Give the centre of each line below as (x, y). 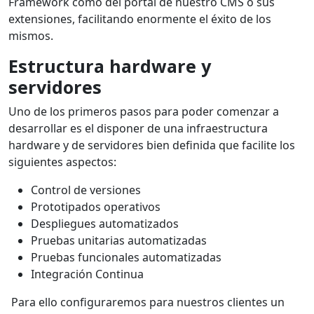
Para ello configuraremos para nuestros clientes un (146, 302)
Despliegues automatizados (105, 224)
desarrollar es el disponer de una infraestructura (138, 129)
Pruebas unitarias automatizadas (119, 241)
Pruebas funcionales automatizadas (126, 258)
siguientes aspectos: (62, 162)
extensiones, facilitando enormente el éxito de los (140, 19)
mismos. (31, 36)
